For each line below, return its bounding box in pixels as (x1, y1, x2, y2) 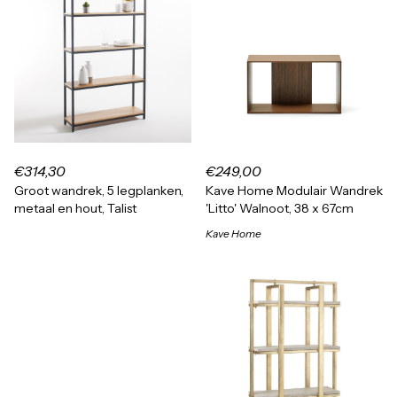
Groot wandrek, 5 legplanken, (14, 183, 183, 198)
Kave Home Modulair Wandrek (206, 183, 383, 198)
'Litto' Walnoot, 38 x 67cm (206, 200, 354, 216)
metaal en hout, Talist (14, 200, 136, 216)
